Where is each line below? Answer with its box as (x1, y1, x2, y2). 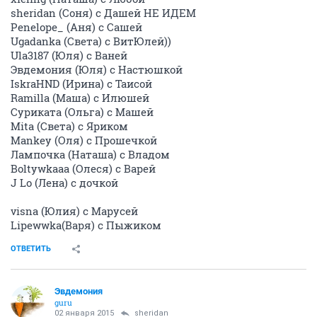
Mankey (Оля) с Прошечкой (11, 133, 157, 148)
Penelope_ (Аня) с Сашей (11, 20, 142, 35)
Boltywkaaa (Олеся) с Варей (11, 161, 156, 176)
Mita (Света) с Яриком (11, 119, 128, 134)
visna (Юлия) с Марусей (11, 204, 138, 219)
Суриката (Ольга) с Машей (11, 105, 154, 120)
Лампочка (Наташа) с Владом (11, 147, 170, 162)
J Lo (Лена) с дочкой (11, 175, 118, 190)
